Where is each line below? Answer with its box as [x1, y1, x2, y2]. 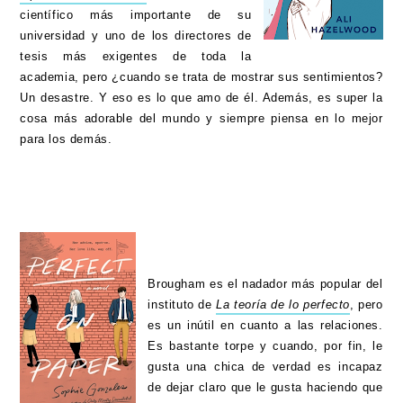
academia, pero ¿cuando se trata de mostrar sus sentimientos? [20, 70, 383, 85]
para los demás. [20, 132, 117, 147]
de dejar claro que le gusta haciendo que [148, 381, 383, 395]
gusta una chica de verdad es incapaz [148, 360, 383, 374]
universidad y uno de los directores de [20, 29, 252, 43]
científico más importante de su [20, 8, 252, 22]
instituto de [148, 298, 217, 312]
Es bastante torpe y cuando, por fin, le [148, 339, 383, 354]
